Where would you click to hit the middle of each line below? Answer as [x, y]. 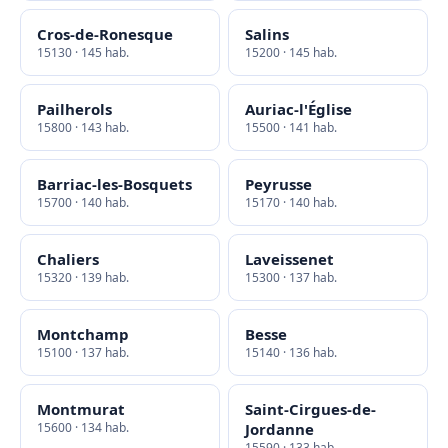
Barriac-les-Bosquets [114, 184]
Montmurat [81, 409]
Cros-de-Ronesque [105, 34]
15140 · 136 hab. [291, 352]
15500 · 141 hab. [291, 127]
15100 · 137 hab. [83, 352]
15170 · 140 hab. [291, 202]
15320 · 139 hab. [83, 277]
